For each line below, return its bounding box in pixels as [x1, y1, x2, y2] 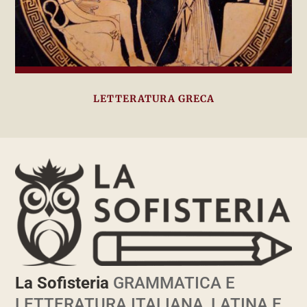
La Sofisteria [15, 273, 110, 293]
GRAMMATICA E [109, 273, 236, 293]
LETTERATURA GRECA [93, 93, 214, 106]
